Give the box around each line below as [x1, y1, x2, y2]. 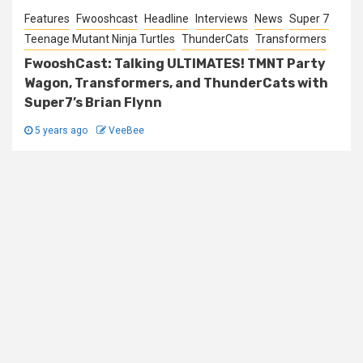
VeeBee [109, 125, 144, 136]
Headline [144, 12, 189, 25]
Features [24, 12, 70, 25]
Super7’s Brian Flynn [24, 95, 162, 110]
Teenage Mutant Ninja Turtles [24, 32, 175, 45]
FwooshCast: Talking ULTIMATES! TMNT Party [24, 56, 326, 71]
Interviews [195, 12, 248, 25]
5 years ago [32, 125, 90, 136]
